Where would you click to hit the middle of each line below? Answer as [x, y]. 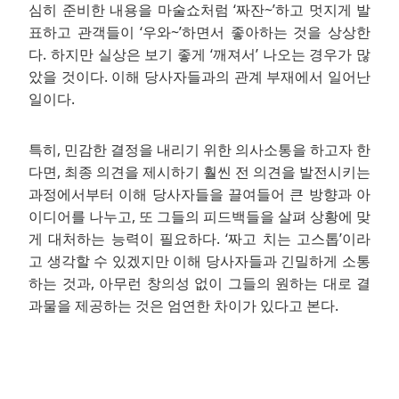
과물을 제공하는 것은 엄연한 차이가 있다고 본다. [183, 305]
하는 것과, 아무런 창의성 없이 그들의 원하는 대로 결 [199, 283]
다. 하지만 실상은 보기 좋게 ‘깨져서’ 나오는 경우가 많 [199, 54]
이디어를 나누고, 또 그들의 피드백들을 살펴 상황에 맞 [199, 216]
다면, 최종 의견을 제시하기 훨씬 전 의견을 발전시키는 [199, 171]
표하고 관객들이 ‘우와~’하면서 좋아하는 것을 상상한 [199, 32]
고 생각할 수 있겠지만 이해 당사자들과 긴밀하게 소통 [199, 261]
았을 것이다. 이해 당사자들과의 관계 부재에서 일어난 [199, 76]
